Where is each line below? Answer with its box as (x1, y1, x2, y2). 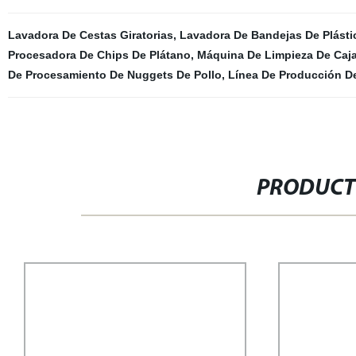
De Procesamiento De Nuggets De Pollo (7, 68, 222, 81)
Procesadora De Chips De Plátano (7, 48, 191, 61)
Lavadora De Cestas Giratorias (7, 29, 173, 41)
